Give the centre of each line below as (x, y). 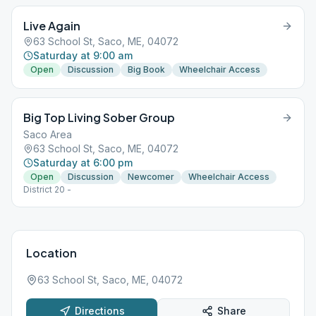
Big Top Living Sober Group (99, 117)
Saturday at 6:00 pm (83, 163)
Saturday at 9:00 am (83, 55)
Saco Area (48, 134)
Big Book (146, 69)
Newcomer (151, 177)
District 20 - (47, 189)
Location (51, 253)
